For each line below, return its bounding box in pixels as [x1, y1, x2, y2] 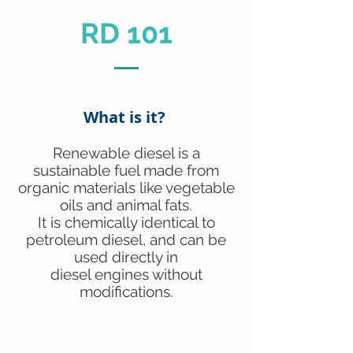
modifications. [79, 283, 173, 300]
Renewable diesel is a [52, 144, 200, 162]
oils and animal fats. [60, 196, 192, 214]
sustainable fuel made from [33, 162, 219, 179]
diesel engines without [50, 266, 203, 283]
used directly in [74, 248, 178, 266]
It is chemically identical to [37, 214, 215, 231]
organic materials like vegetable [17, 179, 235, 196]
